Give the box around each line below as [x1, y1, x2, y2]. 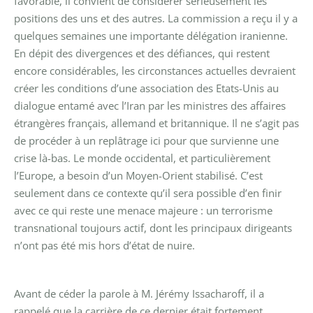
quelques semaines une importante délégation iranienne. [14, 28, 288, 43]
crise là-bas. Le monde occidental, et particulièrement [14, 150, 270, 165]
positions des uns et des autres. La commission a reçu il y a [14, 10, 298, 25]
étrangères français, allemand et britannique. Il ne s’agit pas [14, 115, 299, 130]
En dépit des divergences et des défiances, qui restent [14, 45, 270, 60]
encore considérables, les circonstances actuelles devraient [14, 63, 296, 78]
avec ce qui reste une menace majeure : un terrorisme [14, 203, 272, 217]
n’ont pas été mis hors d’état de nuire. [14, 238, 195, 252]
